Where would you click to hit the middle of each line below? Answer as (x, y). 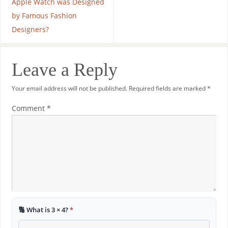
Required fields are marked (168, 88)
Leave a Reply (64, 69)
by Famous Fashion (44, 15)
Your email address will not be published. (69, 88)
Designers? (30, 29)
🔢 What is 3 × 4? (44, 210)
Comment (29, 108)
